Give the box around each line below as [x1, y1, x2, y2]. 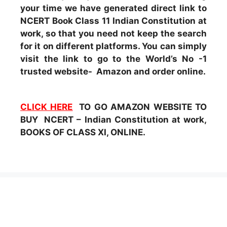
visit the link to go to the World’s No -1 [20, 53, 207, 64]
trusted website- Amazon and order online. [20, 66, 206, 77]
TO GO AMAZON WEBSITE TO [72, 102, 207, 112]
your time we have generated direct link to [20, 3, 207, 13]
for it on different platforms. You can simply [20, 41, 207, 51]
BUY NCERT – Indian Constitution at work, [20, 115, 207, 125]
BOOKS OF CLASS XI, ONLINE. [20, 127, 145, 137]
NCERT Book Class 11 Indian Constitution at [20, 15, 207, 26]
